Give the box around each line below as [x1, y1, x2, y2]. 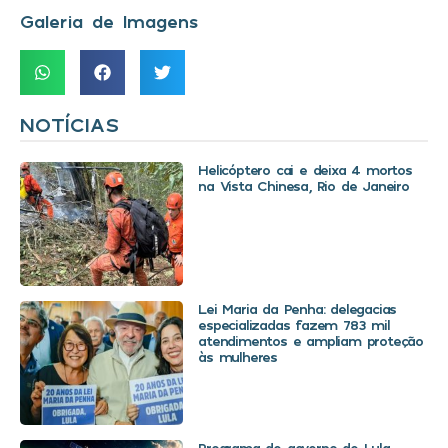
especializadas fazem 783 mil [198, 316, 390, 334]
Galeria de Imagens [20, 10, 199, 33]
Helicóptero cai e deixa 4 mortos [198, 161, 412, 179]
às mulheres [198, 348, 277, 366]
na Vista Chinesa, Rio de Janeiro [198, 177, 409, 195]
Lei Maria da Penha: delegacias [198, 300, 397, 318]
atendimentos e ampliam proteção [198, 332, 423, 350]
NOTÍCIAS [20, 112, 119, 138]
